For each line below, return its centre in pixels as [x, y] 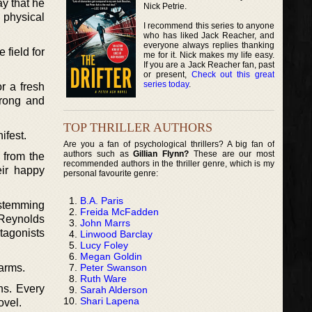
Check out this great [233, 74]
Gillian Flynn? [161, 154]
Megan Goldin [111, 256]
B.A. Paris [102, 200]
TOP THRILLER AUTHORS [138, 127]
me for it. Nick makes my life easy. [209, 55]
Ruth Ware [103, 278]
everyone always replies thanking [209, 45]
